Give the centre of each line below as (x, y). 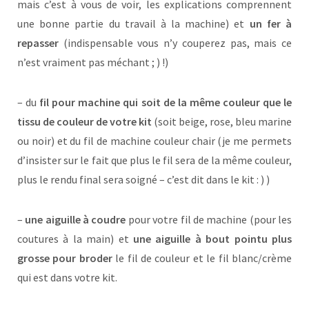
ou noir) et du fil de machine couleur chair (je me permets (154, 141)
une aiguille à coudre (76, 220)
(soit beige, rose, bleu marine (222, 122)
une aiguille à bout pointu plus (212, 239)
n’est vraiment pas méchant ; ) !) (93, 62)
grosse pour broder (65, 258)
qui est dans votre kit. (67, 278)
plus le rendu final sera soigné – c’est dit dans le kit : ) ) (143, 180)
